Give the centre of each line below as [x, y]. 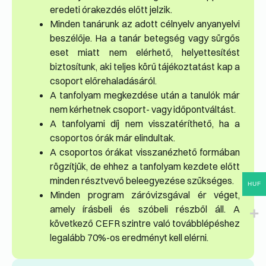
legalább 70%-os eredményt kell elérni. [129, 238]
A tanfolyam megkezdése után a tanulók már [145, 95]
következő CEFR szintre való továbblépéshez [145, 224]
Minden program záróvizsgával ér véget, [145, 195]
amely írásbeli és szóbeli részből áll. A [145, 209]
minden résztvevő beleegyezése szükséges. [142, 181]
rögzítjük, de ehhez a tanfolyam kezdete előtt [145, 167]
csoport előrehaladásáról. [103, 81]
